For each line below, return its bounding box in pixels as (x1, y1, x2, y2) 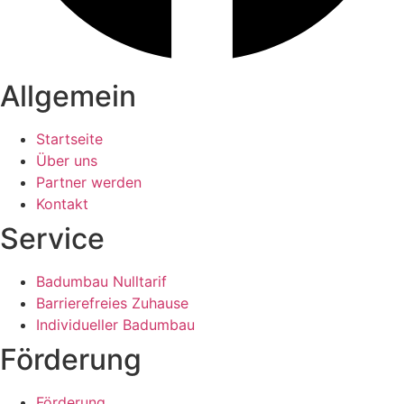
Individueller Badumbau (36, 315, 195, 334)
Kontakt (36, 194, 88, 213)
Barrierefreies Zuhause (36, 293, 188, 312)
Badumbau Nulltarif (36, 271, 167, 290)
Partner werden (36, 172, 142, 191)
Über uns (36, 151, 97, 170)
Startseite (36, 129, 103, 148)
